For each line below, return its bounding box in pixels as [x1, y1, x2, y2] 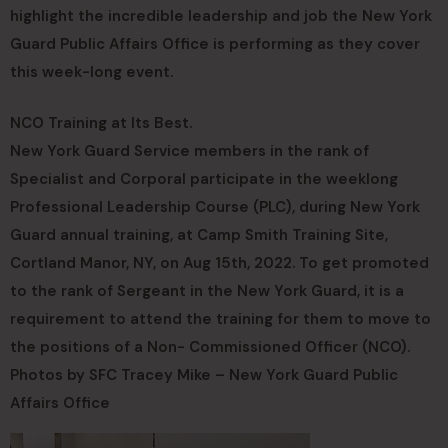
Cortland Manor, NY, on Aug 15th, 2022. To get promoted [10, 253, 429, 274]
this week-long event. [10, 62, 173, 83]
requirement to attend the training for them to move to [10, 309, 431, 330]
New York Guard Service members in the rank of [10, 141, 369, 162]
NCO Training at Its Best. [10, 113, 192, 134]
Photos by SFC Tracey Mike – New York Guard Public [10, 365, 398, 386]
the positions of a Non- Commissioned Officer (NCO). [10, 337, 410, 358]
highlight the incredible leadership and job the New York [10, 6, 432, 27]
